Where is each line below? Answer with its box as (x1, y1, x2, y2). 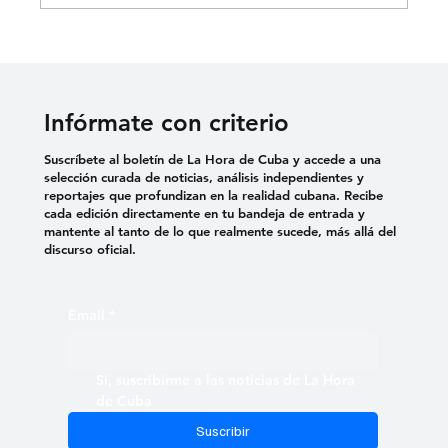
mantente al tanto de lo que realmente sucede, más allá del (44, 222, 397, 239)
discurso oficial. (44, 240, 137, 257)
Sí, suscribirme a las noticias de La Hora (96, 370, 356, 389)
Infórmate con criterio (44, 107, 290, 137)
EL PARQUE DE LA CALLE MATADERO (74, 30, 393, 54)
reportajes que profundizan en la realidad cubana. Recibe (44, 186, 384, 203)
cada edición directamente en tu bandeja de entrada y (44, 204, 366, 221)
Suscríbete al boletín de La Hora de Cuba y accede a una (44, 150, 382, 167)
